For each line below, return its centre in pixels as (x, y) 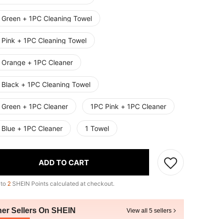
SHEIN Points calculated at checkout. (63, 184)
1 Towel (97, 128)
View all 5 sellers (149, 211)
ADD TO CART (64, 162)
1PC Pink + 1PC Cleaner (128, 106)
